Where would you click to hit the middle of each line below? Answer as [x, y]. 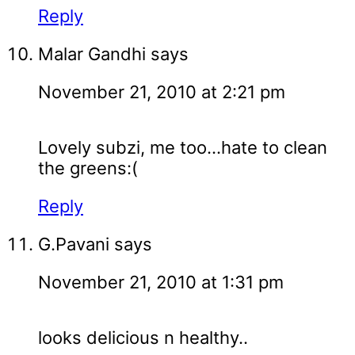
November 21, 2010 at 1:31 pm [161, 282]
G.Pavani [74, 244]
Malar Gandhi [92, 54]
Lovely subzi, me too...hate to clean [183, 148]
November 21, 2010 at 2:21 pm [162, 92]
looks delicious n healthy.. [143, 338]
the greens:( [88, 168]
